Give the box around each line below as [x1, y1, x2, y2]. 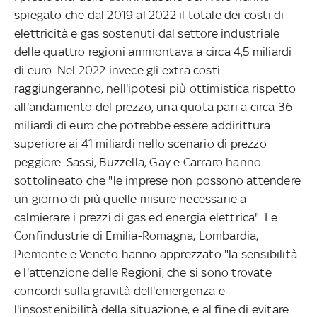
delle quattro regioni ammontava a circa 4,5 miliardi [14, 44, 292, 59]
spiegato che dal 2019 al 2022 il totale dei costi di [14, 7, 284, 22]
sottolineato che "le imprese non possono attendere [14, 173, 301, 188]
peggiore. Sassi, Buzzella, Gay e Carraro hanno [14, 154, 262, 169]
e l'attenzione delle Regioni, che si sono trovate [14, 265, 272, 279]
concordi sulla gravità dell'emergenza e [14, 283, 225, 298]
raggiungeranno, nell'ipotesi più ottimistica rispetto [14, 81, 296, 96]
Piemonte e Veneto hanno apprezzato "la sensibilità [14, 246, 298, 261]
